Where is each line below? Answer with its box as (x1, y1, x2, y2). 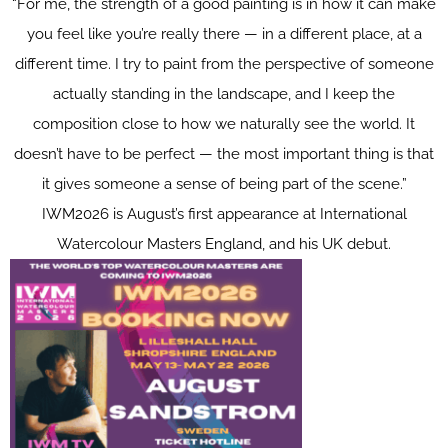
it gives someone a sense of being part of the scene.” (41, 175, 407, 193)
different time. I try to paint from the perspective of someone (14, 55, 434, 73)
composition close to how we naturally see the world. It (33, 115, 415, 133)
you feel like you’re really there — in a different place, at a (26, 25, 422, 43)
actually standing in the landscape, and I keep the (53, 85, 395, 103)
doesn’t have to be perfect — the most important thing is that (14, 145, 434, 163)
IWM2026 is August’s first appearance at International (41, 205, 407, 223)
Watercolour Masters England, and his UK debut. (57, 235, 391, 253)
